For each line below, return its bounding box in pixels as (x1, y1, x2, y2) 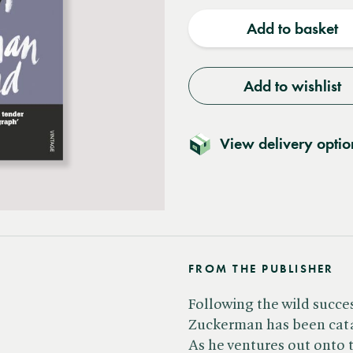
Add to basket (246, 19, 338, 38)
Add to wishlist (243, 76, 341, 95)
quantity (206, 3, 262, 23)
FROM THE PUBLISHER (188, 262, 334, 276)
